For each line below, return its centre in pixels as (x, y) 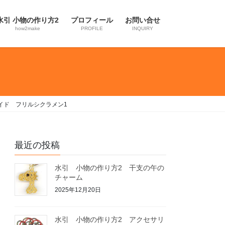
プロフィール (92, 20)
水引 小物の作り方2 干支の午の (110, 168)
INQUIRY (143, 28)
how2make (28, 28)
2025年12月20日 (78, 190)
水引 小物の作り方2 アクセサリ (110, 219)
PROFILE (92, 28)
